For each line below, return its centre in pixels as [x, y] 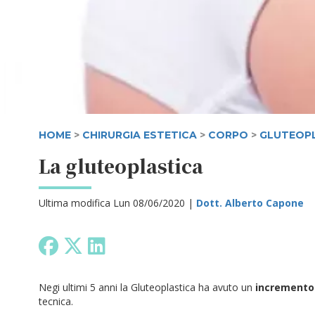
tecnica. [56, 301]
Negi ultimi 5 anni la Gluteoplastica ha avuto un [147, 287]
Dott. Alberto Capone [250, 203]
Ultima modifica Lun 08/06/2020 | [117, 203]
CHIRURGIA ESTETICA [140, 135]
